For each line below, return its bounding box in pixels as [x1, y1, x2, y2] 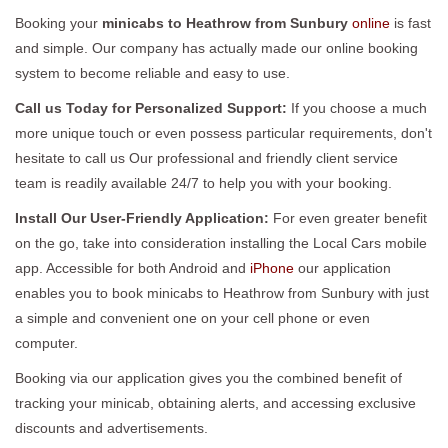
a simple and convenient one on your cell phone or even [15, 309, 370, 326]
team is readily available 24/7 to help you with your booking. [15, 174, 392, 191]
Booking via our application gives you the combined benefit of [15, 369, 402, 386]
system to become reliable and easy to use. [15, 64, 290, 81]
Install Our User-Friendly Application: [15, 209, 273, 226]
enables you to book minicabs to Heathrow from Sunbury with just [15, 284, 429, 301]
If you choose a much [291, 99, 427, 116]
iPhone [250, 259, 294, 276]
